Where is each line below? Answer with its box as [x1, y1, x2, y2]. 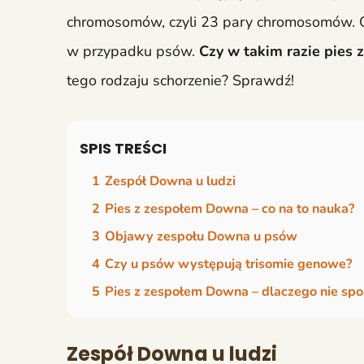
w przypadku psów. [67, 41, 195, 62]
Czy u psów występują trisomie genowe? [105, 255, 352, 274]
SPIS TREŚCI [80, 138, 167, 159]
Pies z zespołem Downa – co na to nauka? [105, 200, 354, 219]
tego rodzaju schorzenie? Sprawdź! [67, 71, 294, 91]
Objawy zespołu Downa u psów [105, 227, 297, 246]
